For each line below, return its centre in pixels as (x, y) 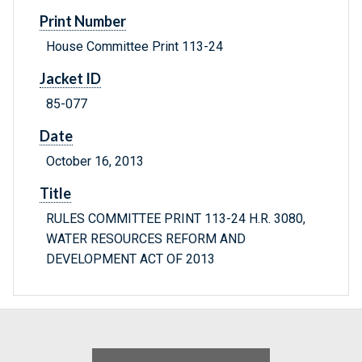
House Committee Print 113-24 (135, 47)
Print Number (83, 21)
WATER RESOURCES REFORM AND (146, 239)
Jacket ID (70, 79)
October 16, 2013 (95, 162)
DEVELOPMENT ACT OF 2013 (130, 259)
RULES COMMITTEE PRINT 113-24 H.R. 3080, (176, 219)
